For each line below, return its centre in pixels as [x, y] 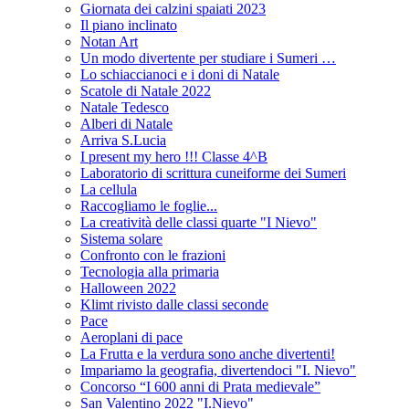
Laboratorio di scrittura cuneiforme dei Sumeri [213, 173]
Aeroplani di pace [131, 338]
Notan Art [109, 42]
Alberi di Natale [126, 124]
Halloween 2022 [128, 288]
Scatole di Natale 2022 [146, 91]
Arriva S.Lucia [123, 141]
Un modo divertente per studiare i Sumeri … [208, 58]
